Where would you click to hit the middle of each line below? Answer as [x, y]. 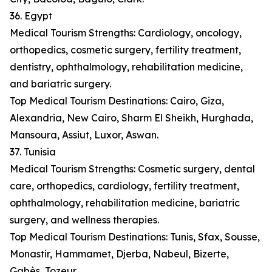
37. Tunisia [33, 152]
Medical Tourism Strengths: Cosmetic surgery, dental [132, 169]
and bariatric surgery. [60, 84]
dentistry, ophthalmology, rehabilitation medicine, [126, 67]
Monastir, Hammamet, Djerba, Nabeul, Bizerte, [119, 254]
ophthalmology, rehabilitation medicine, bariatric [125, 203]
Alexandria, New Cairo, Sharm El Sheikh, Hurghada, [131, 118]
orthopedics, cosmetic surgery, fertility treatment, [125, 50]
